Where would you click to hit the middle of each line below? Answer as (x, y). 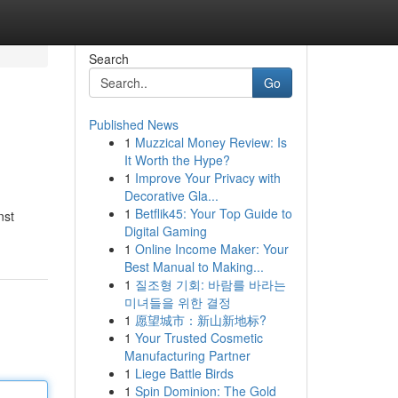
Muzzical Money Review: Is (211, 142)
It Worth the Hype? (177, 160)
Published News (133, 124)
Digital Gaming (165, 231)
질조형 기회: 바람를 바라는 (210, 284)
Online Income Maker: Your (211, 249)
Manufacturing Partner (187, 355)
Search (108, 59)
